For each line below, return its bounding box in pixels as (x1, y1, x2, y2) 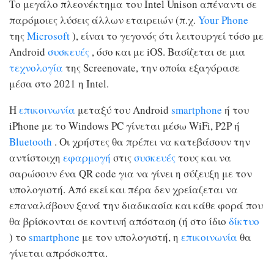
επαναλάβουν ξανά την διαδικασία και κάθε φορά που (9, 198, 263, 212)
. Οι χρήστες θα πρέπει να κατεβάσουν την (54, 135, 250, 149)
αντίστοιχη (9, 150, 61, 165)
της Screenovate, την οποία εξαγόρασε (65, 61, 240, 75)
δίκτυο (229, 214, 259, 228)
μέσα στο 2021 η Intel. (9, 76, 109, 91)
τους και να (178, 150, 231, 165)
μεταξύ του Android (78, 103, 169, 117)
